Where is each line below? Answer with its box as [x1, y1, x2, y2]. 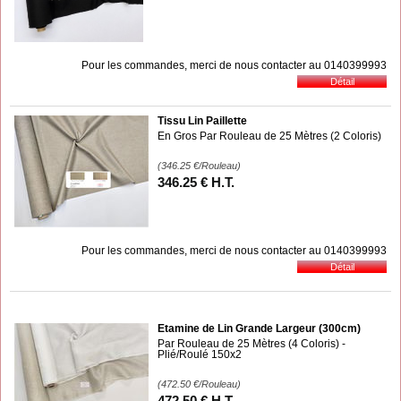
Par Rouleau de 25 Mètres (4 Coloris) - [158, 337, 346, 350]
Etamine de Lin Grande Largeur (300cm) [158, 321, 361, 335]
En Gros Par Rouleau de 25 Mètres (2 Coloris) [158, 129, 381, 142]
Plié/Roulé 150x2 [158, 347, 242, 361]
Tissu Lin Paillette [158, 114, 247, 127]
